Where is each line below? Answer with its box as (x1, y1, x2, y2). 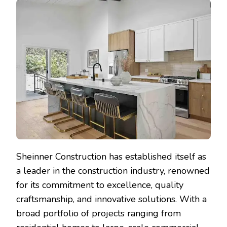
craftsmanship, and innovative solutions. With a (16, 193, 207, 206)
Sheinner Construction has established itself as (16, 150, 206, 163)
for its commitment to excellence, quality (16, 179, 183, 192)
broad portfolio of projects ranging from (16, 207, 181, 220)
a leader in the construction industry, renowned (16, 165, 210, 177)
